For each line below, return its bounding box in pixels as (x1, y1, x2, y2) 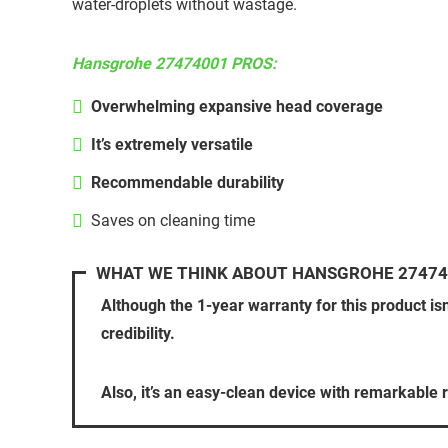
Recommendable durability (91, 173, 284, 193)
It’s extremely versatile (91, 135, 253, 155)
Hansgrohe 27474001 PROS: (72, 54, 277, 74)
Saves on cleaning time (91, 211, 255, 231)
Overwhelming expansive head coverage (91, 97, 383, 117)
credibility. (101, 324, 175, 344)
